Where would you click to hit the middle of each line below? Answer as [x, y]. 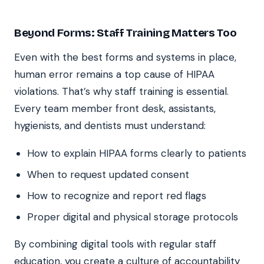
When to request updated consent [108, 174]
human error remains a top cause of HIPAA [114, 74]
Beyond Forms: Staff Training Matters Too [126, 32]
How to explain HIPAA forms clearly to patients [137, 153]
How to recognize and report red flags [117, 195]
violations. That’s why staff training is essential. [121, 91]
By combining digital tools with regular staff [115, 244]
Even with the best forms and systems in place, [125, 57]
